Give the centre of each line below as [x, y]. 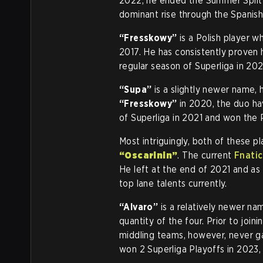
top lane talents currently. [173, 183]
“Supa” [136, 90]
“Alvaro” [139, 207]
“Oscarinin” [149, 155]
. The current [206, 155]
